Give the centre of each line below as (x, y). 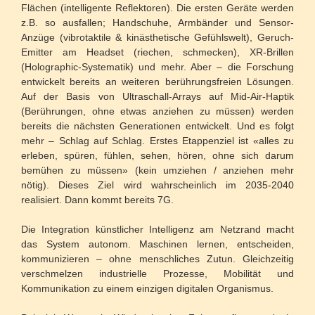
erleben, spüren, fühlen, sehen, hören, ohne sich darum (157, 156)
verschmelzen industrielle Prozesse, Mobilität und (157, 274)
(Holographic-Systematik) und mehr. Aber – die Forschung (157, 67)
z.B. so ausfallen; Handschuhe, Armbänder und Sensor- (157, 23)
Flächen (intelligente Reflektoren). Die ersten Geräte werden (157, 8)
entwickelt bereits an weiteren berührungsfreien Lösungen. (157, 82)
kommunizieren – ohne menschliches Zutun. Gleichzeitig (157, 259)
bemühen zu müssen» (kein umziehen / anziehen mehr (157, 171)
